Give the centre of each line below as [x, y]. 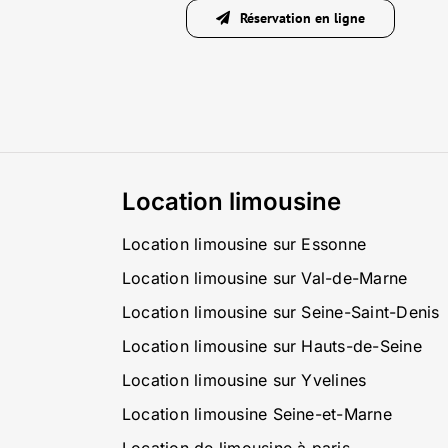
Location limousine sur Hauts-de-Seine [271, 345]
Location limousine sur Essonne [244, 243]
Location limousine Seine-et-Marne [256, 413]
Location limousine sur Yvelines [244, 379]
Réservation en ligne [303, 17]
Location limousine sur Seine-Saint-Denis [280, 311]
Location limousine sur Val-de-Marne [264, 277]
